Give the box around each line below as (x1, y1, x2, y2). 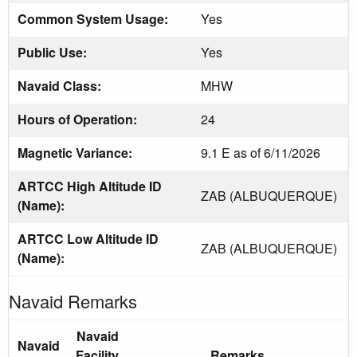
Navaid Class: (18, 76, 104, 95)
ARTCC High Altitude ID (18, 176, 162, 195)
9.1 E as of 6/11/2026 (201, 143, 320, 162)
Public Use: (18, 42, 90, 61)
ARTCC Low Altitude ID (18, 229, 159, 248)
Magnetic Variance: (18, 143, 135, 162)
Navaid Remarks (9, 288, 137, 313)
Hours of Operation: (18, 109, 140, 128)
